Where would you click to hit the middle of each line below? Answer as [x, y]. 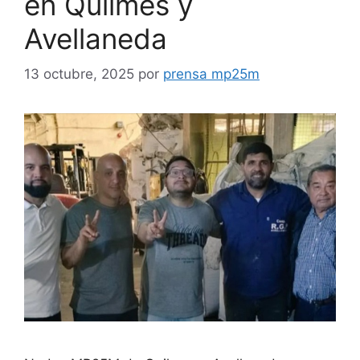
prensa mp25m [211, 74]
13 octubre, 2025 [79, 74]
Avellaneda [96, 38]
